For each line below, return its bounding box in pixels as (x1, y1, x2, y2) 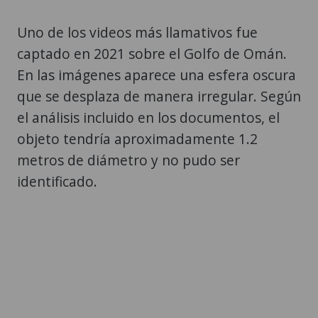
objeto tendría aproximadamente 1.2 (17, 128, 258, 148)
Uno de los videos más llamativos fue (17, 22, 258, 42)
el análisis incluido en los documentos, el (17, 107, 280, 127)
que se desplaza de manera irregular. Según (17, 86, 301, 106)
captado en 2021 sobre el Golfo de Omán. (17, 43, 287, 63)
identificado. (17, 171, 97, 191)
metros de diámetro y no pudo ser (17, 150, 240, 170)
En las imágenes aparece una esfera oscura (17, 65, 296, 84)
